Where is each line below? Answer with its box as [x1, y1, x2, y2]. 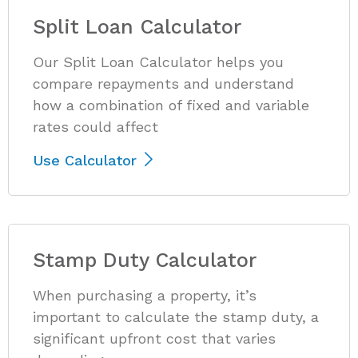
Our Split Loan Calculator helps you [33, 53, 284, 70]
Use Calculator [33, 151, 141, 169]
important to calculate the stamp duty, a [33, 308, 319, 325]
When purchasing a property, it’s [33, 286, 257, 304]
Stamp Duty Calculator [33, 248, 257, 272]
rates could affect [33, 117, 158, 135]
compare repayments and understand [33, 74, 294, 92]
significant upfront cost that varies [33, 329, 276, 347]
